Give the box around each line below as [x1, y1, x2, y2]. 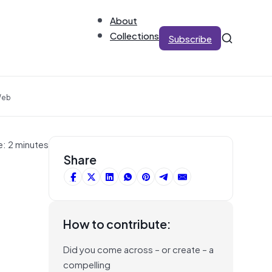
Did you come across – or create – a [63, 241, 214, 256]
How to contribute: [63, 214, 171, 233]
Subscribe [168, 30, 212, 46]
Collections [110, 27, 159, 42]
